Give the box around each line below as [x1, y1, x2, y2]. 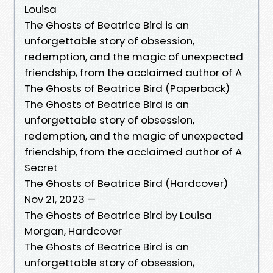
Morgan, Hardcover [24, 223, 122, 238]
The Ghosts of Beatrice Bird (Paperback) [24, 80, 230, 96]
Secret [24, 160, 60, 175]
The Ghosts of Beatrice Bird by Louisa [24, 207, 212, 222]
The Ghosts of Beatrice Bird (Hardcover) [24, 175, 228, 191]
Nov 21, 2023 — [24, 191, 96, 207]
